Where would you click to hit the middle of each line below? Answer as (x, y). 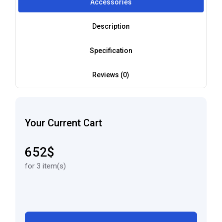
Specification (111, 50)
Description (111, 26)
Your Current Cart (64, 123)
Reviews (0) (111, 75)
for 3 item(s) (46, 166)
